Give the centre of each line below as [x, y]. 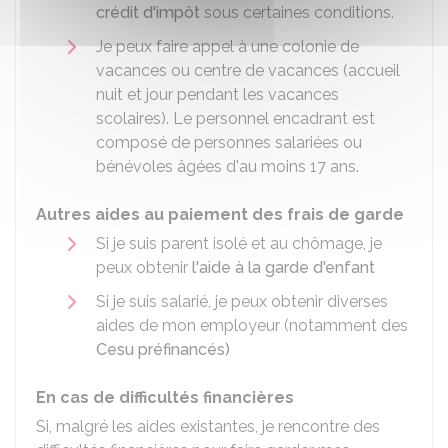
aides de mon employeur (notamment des [252, 325]
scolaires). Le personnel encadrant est [235, 118]
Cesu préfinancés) [163, 349]
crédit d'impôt [148, 12]
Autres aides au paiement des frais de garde [220, 214]
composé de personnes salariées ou [229, 142]
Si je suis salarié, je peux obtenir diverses [242, 301]
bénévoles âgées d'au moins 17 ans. [227, 166]
